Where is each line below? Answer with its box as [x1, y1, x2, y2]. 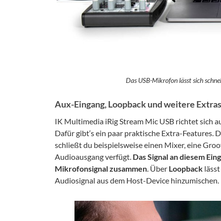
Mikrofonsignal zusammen [55, 164, 147, 174]
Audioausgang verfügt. [55, 152, 133, 162]
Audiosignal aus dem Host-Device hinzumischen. [55, 176, 219, 185]
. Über [147, 164, 169, 174]
